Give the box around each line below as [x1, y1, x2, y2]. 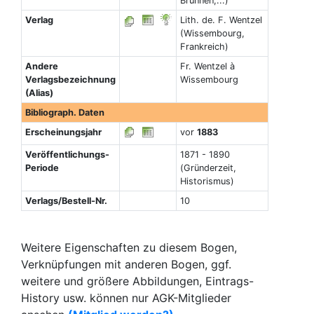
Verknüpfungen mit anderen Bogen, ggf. [21, 257, 231, 271]
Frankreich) [179, 41, 228, 52]
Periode [25, 163, 59, 173]
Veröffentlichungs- [25, 149, 109, 160]
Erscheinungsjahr [25, 127, 102, 137]
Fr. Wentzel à [179, 61, 235, 71]
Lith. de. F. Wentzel [179, 15, 262, 25]
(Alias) [25, 88, 53, 98]
